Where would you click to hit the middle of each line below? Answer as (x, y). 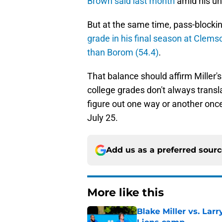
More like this (126, 193)
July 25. (103, 118)
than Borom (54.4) (123, 53)
